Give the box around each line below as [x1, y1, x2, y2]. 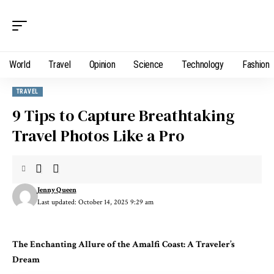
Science [133, 59, 164, 70]
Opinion [89, 59, 116, 70]
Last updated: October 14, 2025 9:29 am [37, 198, 154, 207]
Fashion [242, 59, 270, 70]
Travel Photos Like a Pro [12, 125, 184, 147]
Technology [182, 59, 224, 70]
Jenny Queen [37, 185, 76, 194]
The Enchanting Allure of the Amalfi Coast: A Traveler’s [12, 239, 235, 250]
